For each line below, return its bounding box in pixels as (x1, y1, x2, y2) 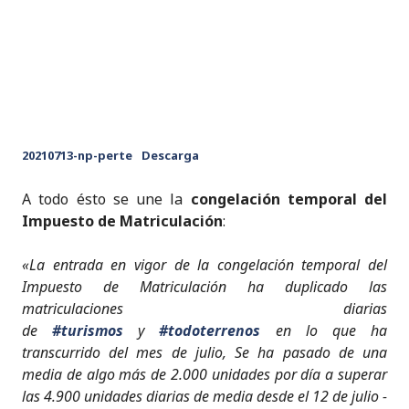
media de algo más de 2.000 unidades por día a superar (22, 363, 387, 384)
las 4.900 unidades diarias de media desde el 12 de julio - (22, 385, 387, 406)
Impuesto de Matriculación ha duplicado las (22, 276, 387, 297)
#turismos (52, 320, 124, 341)
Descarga (141, 146, 199, 163)
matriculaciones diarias (22, 298, 387, 319)
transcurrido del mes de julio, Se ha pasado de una (22, 341, 387, 362)
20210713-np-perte (22, 146, 132, 163)
